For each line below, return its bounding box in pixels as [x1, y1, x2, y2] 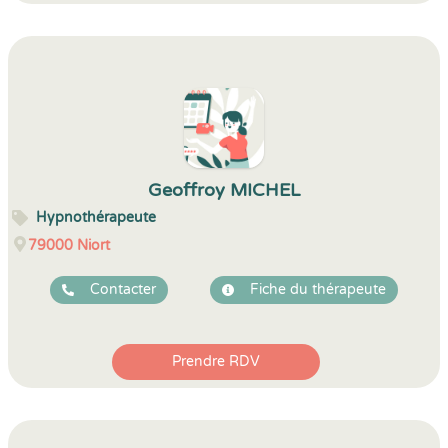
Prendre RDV [172, 353, 260, 370]
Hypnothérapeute [36, 209, 156, 226]
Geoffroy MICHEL [148, 179, 300, 201]
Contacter [90, 281, 156, 298]
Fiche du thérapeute [250, 281, 386, 298]
